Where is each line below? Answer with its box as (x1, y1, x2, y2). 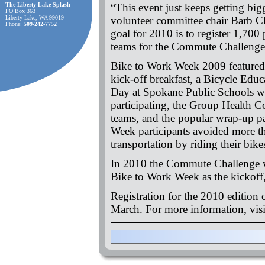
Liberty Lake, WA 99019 (5, 14, 64, 21)
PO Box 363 (5, 8, 35, 14)
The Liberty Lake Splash (5, 1, 70, 8)
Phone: (5, 21, 24, 27)
